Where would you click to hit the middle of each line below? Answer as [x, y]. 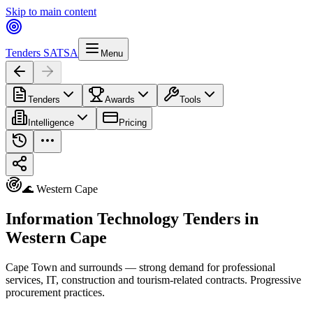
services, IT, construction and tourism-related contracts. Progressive [153, 279]
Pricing [133, 123]
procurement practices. [55, 292]
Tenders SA [31, 53]
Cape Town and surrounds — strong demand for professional [140, 267]
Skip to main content [51, 12]
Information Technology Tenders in [132, 218]
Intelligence [51, 123]
